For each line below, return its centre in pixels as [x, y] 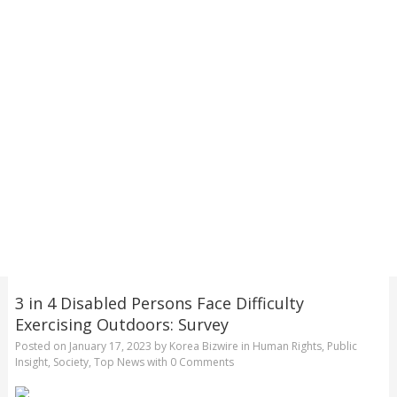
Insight [31, 362]
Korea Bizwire [203, 346]
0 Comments [202, 362]
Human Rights [287, 346]
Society [70, 362]
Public [342, 346]
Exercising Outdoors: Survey [121, 324]
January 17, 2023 [110, 346]
